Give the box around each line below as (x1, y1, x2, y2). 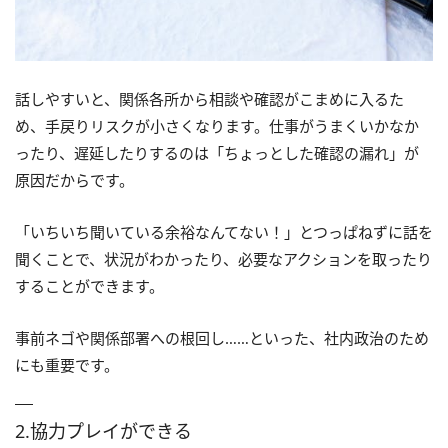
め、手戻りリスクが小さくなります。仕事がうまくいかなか (15, 115, 419, 136)
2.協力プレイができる (15, 418, 192, 443)
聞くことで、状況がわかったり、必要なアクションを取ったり (15, 248, 432, 269)
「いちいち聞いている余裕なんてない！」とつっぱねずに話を (15, 221, 433, 242)
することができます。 (15, 275, 164, 296)
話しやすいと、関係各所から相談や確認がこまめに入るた (15, 88, 404, 109)
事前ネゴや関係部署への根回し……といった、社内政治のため (15, 327, 429, 348)
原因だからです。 (15, 169, 134, 190)
